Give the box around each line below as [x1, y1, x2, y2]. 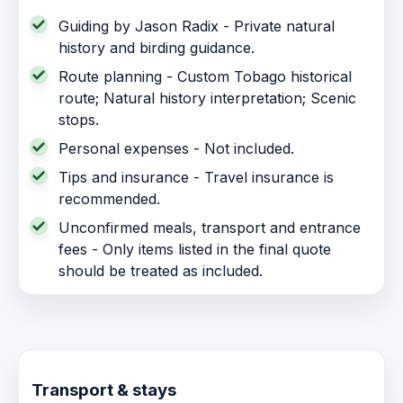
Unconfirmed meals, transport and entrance [58, 218, 361, 237]
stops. [58, 110, 99, 129]
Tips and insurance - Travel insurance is [58, 167, 334, 186]
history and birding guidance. [58, 38, 255, 57]
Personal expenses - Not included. [58, 139, 294, 157]
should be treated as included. [58, 261, 263, 280]
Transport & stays [31, 379, 176, 400]
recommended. [58, 189, 160, 208]
